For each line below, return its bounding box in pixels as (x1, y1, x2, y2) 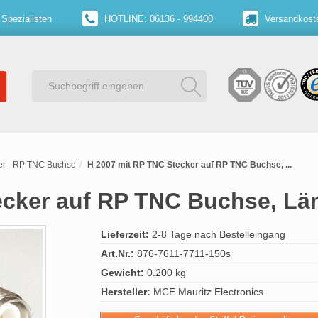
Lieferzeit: (101, 229, 149, 240)
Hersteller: (101, 286, 150, 297)
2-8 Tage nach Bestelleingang (149, 229, 285, 240)
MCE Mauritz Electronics (150, 286, 263, 297)
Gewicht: (101, 267, 144, 278)
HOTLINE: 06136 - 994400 (101, 13, 213, 24)
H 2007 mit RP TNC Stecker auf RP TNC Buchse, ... (87, 160, 292, 170)
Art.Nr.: (101, 248, 134, 259)
